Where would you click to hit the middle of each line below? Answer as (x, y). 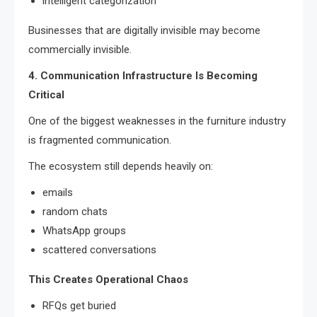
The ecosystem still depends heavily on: (121, 166)
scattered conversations (99, 249)
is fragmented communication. (100, 140)
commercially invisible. (80, 49)
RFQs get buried (79, 305)
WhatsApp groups (84, 230)
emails (58, 192)
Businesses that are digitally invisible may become (144, 30)
